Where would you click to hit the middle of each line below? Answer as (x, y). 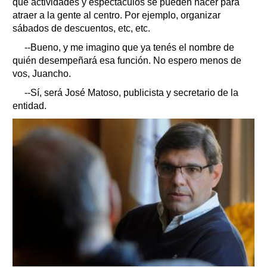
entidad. (30, 106)
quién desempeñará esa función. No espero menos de (127, 61)
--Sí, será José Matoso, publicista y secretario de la (131, 93)
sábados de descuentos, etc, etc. (81, 29)
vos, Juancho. (42, 74)
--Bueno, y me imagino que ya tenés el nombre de (129, 48)
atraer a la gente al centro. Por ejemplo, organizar (117, 15)
